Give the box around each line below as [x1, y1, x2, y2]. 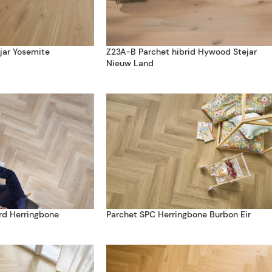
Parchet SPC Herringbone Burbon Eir [106, 209, 251, 220]
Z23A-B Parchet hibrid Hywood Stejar [106, 46, 257, 57]
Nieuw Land [106, 58, 154, 69]
